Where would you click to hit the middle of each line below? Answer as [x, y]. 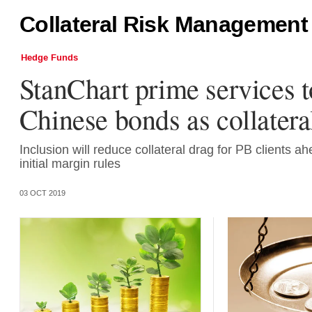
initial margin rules [70, 164]
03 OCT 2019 [42, 194]
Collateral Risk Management [164, 25]
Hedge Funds [49, 57]
